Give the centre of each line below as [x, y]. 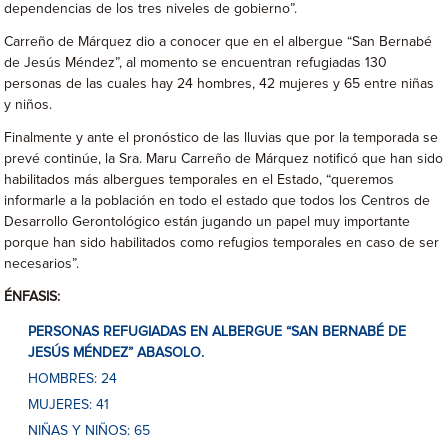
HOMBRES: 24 [73, 379]
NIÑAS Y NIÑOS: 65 [89, 431]
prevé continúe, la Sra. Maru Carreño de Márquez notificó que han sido [224, 159]
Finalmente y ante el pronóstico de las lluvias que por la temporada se [221, 138]
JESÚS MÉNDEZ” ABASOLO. [116, 353]
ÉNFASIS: [32, 297]
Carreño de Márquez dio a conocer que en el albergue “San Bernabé [218, 42]
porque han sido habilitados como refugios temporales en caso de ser [222, 243]
